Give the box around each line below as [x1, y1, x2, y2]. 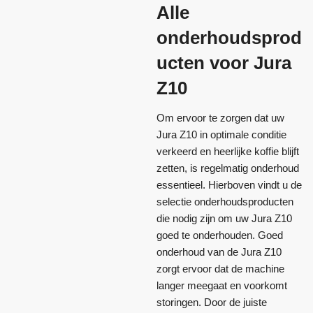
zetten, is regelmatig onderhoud [156, 162, 299, 175]
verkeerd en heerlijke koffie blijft [156, 145, 299, 158]
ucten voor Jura [156, 52, 291, 74]
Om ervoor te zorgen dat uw [156, 112, 284, 124]
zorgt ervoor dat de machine [156, 263, 284, 275]
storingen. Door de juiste [156, 296, 267, 309]
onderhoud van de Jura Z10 [156, 246, 282, 259]
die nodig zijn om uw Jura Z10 [156, 212, 292, 225]
